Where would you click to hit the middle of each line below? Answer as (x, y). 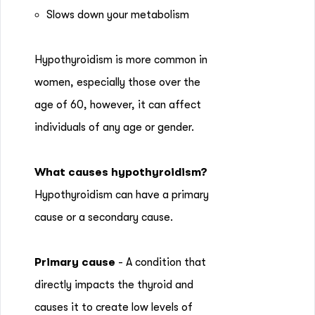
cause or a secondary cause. (105, 217)
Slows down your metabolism (119, 15)
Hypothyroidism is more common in (121, 60)
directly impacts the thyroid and (114, 285)
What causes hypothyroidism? (121, 172)
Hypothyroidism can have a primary (122, 195)
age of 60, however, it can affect (118, 105)
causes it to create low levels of (114, 307)
